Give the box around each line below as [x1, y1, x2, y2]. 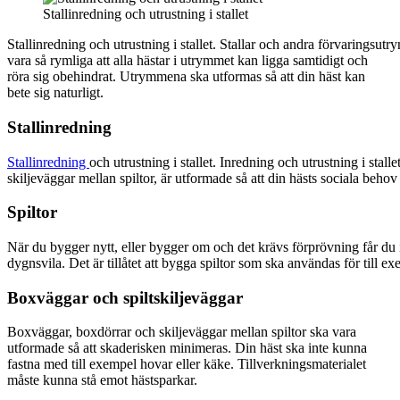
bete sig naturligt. [7, 85, 104, 101]
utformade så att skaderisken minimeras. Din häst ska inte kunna [7, 340, 367, 356]
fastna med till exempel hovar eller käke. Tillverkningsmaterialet [7, 356, 366, 372]
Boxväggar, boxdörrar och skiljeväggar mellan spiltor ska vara [7, 324, 356, 340]
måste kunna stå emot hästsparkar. [7, 372, 197, 388]
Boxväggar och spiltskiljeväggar [7, 287, 243, 307]
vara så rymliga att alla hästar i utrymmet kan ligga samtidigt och [7, 53, 368, 69]
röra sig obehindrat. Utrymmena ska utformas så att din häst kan [7, 69, 365, 85]
